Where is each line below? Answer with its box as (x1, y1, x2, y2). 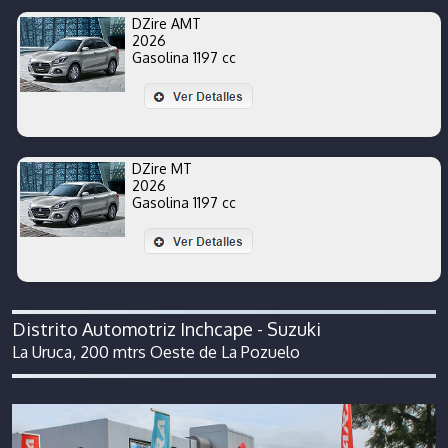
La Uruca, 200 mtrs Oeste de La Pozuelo (12, 341, 300, 362)
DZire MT (132, 159, 192, 177)
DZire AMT (132, 14, 201, 32)
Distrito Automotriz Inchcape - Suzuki (12, 317, 321, 340)
